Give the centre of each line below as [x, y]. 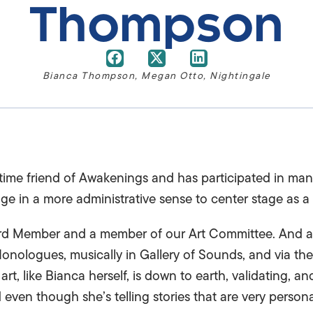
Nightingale [240, 76]
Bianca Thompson [88, 76]
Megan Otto [172, 76]
